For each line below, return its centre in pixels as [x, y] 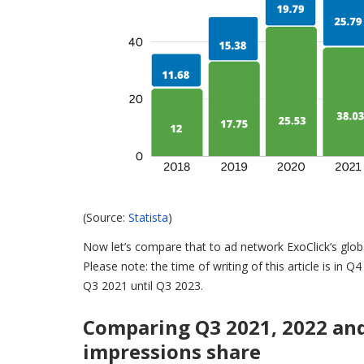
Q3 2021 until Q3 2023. [143, 286]
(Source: [106, 218]
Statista [148, 218]
